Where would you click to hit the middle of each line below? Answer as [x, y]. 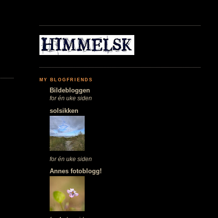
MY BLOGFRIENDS [66, 80]
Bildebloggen [70, 91]
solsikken [64, 110]
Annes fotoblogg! [75, 171]
